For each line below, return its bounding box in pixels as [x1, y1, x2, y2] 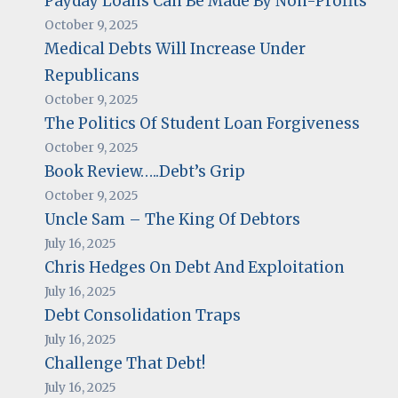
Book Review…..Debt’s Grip [44, 161, 245, 181]
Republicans [44, 65, 139, 85]
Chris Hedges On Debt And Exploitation [44, 257, 345, 277]
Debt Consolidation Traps [44, 305, 241, 325]
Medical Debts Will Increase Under [44, 38, 306, 59]
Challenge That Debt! [44, 353, 205, 373]
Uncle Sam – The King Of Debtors [44, 209, 300, 229]
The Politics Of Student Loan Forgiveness [44, 113, 360, 133]
